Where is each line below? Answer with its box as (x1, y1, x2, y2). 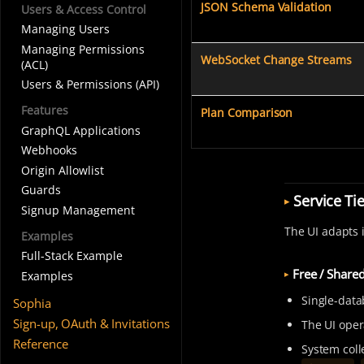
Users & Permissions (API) (20, 76, 159, 93)
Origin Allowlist (20, 162, 104, 178)
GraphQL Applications (20, 122, 141, 138)
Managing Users (20, 21, 110, 37)
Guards (20, 182, 61, 198)
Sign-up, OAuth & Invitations (13, 314, 170, 331)
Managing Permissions (20, 41, 145, 57)
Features (20, 102, 68, 118)
